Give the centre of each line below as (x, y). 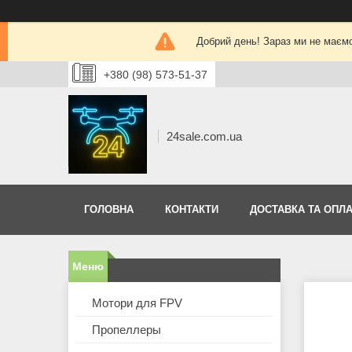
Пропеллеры (126, 330)
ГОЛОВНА (109, 210)
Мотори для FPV (137, 303)
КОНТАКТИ (192, 210)
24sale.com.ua (204, 136)
